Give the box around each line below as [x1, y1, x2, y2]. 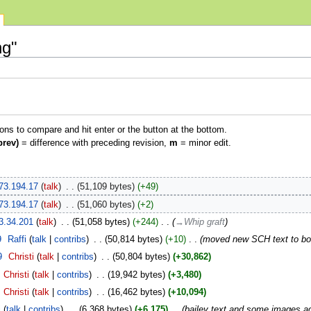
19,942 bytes [110, 269, 162, 280]
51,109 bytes [79, 182, 132, 192]
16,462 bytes [110, 287, 162, 297]
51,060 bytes [79, 199, 132, 210]
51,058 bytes [74, 217, 127, 227]
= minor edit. [177, 138, 231, 149]
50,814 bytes [107, 235, 160, 245]
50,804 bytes [115, 252, 167, 262]
